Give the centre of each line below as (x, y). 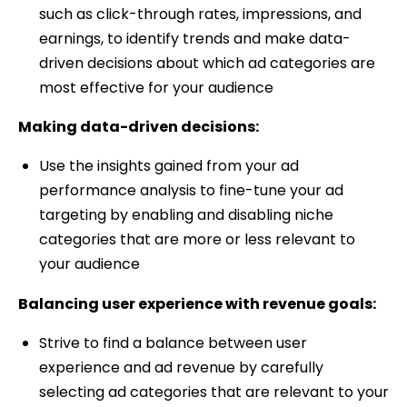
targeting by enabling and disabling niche (186, 215)
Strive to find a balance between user (173, 342)
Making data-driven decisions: (139, 127)
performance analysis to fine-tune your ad (191, 191)
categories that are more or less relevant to (197, 240)
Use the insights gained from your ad (169, 166)
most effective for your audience (156, 88)
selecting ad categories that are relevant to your (213, 392)
